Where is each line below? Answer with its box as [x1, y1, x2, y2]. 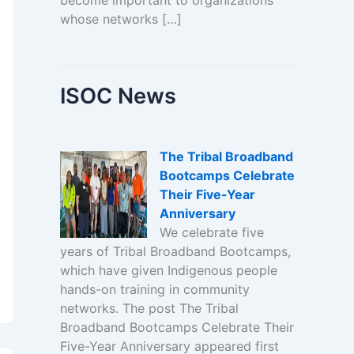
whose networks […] [59, 11, 182, 28]
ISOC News [60, 83, 176, 110]
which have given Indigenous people [59, 262, 277, 278]
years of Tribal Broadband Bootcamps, [59, 243, 291, 259]
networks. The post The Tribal [59, 299, 239, 316]
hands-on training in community [59, 281, 250, 297]
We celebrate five [159, 224, 264, 240]
